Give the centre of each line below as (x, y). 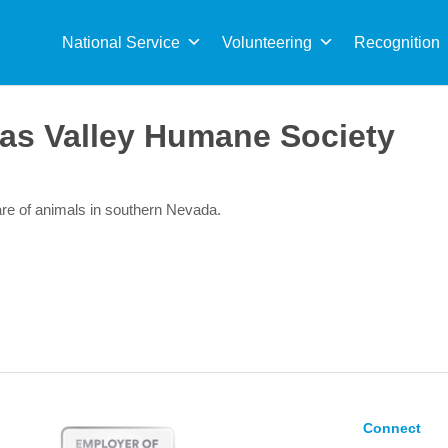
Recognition (397, 42)
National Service (121, 42)
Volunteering (267, 42)
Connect (392, 428)
